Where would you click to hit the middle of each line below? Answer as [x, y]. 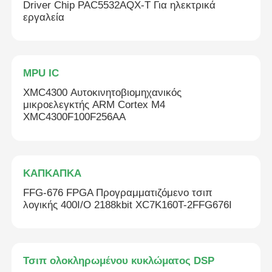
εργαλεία [44, 17]
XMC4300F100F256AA [75, 117]
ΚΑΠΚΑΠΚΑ [53, 173]
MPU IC [41, 73]
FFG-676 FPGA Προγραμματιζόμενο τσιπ [118, 192]
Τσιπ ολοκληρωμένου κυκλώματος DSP [119, 261]
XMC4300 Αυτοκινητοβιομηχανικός [103, 93]
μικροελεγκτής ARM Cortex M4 [94, 105]
